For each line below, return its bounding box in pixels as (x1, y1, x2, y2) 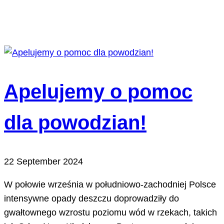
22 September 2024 (4, 156, 83, 166)
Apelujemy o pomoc (4, 80, 192, 102)
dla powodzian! (4, 111, 146, 133)
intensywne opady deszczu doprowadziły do (4, 193, 179, 203)
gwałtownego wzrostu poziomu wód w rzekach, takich (4, 207, 217, 217)
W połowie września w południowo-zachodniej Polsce (4, 179, 216, 189)
